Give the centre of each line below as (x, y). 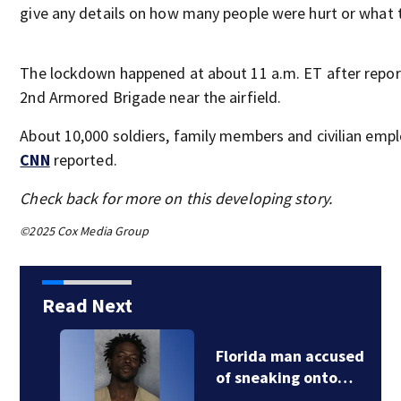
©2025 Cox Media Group (85, 231)
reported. (83, 160)
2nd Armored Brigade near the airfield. (151, 97)
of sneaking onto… (266, 377)
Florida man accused (272, 356)
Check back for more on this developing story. (176, 198)
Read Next (87, 305)
